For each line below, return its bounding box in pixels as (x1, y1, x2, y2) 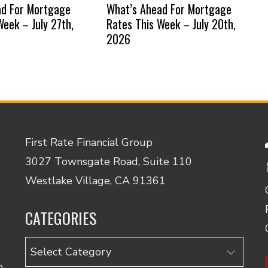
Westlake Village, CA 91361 (25, 173, 166, 188)
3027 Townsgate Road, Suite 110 (25, 154, 192, 169)
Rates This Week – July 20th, (106, 14, 236, 33)
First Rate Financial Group (25, 135, 153, 150)
